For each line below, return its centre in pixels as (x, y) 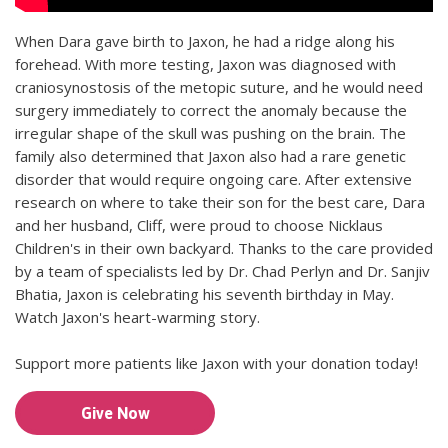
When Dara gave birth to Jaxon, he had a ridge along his (205, 41)
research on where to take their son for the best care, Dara (220, 202)
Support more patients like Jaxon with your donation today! (216, 363)
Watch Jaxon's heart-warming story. (137, 317)
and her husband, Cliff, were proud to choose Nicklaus (199, 225)
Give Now (115, 412)
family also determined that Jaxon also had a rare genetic (210, 156)
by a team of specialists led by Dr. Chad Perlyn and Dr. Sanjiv (222, 271)
